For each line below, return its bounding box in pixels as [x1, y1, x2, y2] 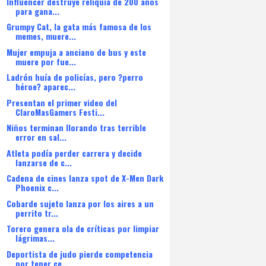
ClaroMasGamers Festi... [15, 105, 104, 118]
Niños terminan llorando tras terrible [6, 121, 146, 134]
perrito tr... [15, 206, 58, 219]
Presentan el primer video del [6, 96, 117, 109]
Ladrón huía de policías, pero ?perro [6, 71, 143, 83]
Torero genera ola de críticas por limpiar [6, 222, 159, 235]
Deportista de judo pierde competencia [6, 247, 153, 260]
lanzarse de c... [15, 156, 72, 169]
